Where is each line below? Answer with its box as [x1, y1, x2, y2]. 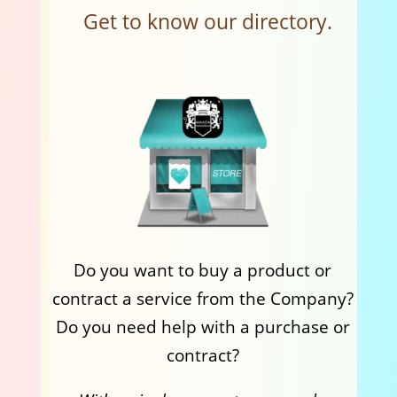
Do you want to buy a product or [74, 258, 332, 282]
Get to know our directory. [83, 7, 333, 35]
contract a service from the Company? [51, 286, 354, 310]
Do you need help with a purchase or [55, 315, 350, 339]
